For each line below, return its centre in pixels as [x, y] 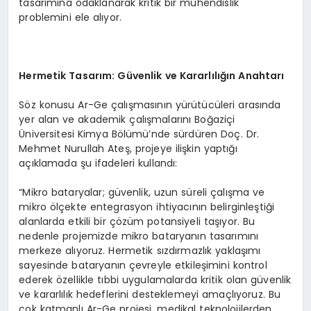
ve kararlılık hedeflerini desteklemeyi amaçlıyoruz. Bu [150, 295]
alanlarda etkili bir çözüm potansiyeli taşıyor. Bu [137, 222]
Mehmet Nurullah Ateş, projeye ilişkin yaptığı [128, 149]
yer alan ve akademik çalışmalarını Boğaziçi [127, 120]
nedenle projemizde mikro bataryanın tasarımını [139, 236]
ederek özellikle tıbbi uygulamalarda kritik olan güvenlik [155, 280]
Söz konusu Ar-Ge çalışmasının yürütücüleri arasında [150, 105]
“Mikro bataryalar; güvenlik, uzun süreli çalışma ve [142, 193]
